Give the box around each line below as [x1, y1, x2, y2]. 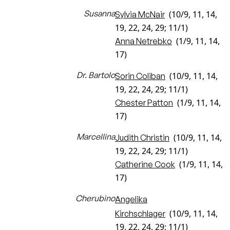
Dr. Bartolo [76, 70, 115, 80]
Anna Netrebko [115, 36, 172, 46]
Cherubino [75, 193, 115, 203]
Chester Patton [115, 98, 173, 108]
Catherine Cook [115, 159, 175, 169]
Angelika [115, 194, 147, 204]
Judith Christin [115, 132, 169, 143]
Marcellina [76, 131, 115, 142]
